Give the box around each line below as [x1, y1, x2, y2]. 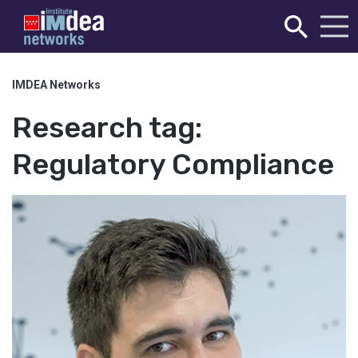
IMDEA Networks [12, 78, 101, 91]
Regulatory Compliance [12, 147, 334, 181]
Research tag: [12, 110, 202, 145]
